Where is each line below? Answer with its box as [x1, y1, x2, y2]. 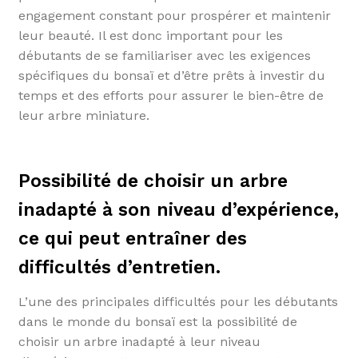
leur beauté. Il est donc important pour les [18, 27, 283, 43]
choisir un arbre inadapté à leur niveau [18, 334, 261, 349]
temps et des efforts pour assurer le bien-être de [18, 87, 324, 103]
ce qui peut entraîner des [18, 227, 247, 249]
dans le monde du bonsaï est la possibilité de [18, 314, 297, 329]
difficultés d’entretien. [18, 256, 221, 278]
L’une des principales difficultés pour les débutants [18, 294, 338, 309]
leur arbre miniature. [18, 107, 149, 123]
